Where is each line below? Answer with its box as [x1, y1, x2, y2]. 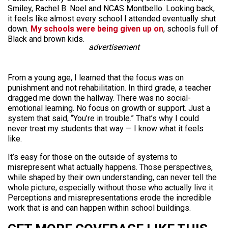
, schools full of [163, 23, 218, 34]
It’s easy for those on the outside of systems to [8, 152, 178, 162]
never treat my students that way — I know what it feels [8, 123, 204, 133]
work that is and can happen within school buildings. [8, 203, 193, 213]
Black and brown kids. [8, 34, 87, 44]
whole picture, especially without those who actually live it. [8, 182, 215, 192]
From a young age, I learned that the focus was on [8, 72, 184, 82]
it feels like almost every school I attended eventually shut [8, 13, 216, 23]
